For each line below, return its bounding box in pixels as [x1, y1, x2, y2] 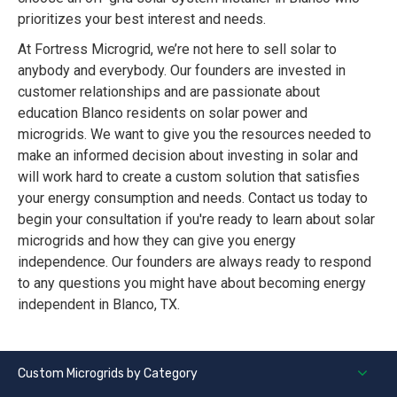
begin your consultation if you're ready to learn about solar [18, 211, 375, 229]
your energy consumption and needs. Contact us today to [18, 190, 368, 207]
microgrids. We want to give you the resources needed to [18, 126, 371, 144]
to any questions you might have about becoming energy [18, 275, 366, 292]
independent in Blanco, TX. [18, 296, 180, 314]
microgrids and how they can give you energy [18, 232, 296, 250]
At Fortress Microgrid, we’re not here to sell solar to [18, 41, 337, 58]
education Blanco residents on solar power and [18, 105, 307, 122]
